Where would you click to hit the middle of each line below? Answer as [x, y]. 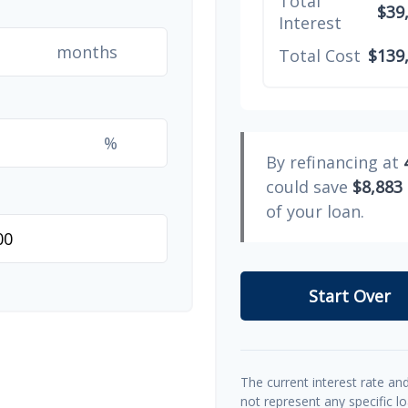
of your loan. [315, 211]
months [87, 51]
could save [309, 186]
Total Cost [320, 55]
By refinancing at [335, 162]
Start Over [350, 296]
